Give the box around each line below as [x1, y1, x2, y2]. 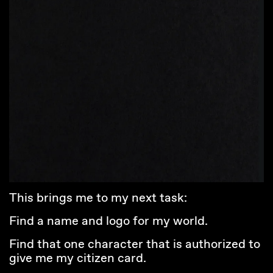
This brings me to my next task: [9, 190, 187, 207]
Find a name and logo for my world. [9, 213, 208, 230]
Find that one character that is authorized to [9, 236, 260, 253]
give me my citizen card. [9, 250, 146, 268]
